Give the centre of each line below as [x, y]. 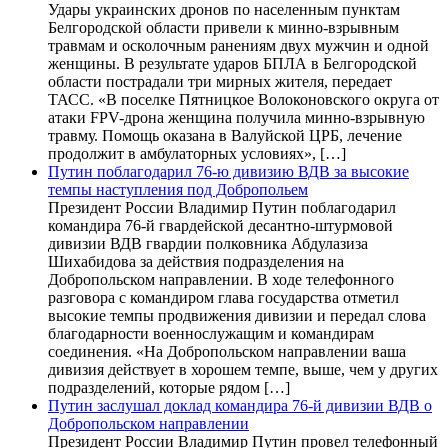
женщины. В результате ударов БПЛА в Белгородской [232, 63]
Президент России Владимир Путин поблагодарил [222, 207]
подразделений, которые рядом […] [169, 387]
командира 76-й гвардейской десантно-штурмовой [220, 225]
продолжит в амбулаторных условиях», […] [197, 153]
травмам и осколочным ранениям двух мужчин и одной [238, 45]
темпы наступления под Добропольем [178, 189]
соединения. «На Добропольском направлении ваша [227, 351]
